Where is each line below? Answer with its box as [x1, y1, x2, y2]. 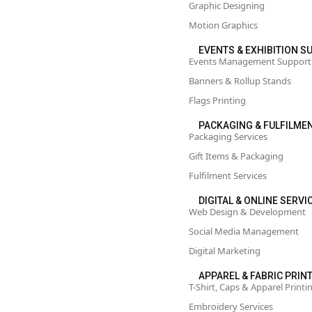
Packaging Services [189, 130, 267, 143]
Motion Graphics [189, 19, 258, 31]
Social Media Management [189, 225, 299, 237]
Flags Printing [189, 94, 246, 107]
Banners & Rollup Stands [189, 75, 291, 87]
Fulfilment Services [189, 169, 267, 182]
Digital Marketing [189, 244, 260, 257]
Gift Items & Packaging [189, 150, 283, 162]
